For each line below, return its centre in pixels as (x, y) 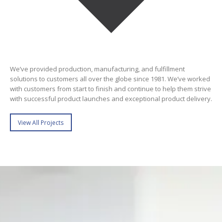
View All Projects (41, 122)
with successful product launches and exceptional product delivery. (111, 98)
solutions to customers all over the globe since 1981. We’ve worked (110, 79)
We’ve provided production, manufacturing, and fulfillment (97, 69)
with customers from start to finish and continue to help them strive (111, 88)
